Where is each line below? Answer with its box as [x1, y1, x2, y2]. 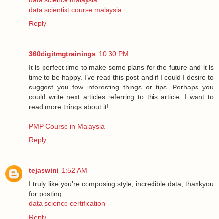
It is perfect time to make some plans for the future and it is [29, 64, 214, 72]
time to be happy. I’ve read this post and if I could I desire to [29, 73, 214, 82]
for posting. [29, 190, 64, 198]
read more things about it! [29, 103, 109, 111]
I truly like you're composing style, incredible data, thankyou [29, 180, 214, 188]
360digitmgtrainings [29, 50, 96, 58]
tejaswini [29, 166, 59, 175]
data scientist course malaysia [29, 6, 122, 14]
